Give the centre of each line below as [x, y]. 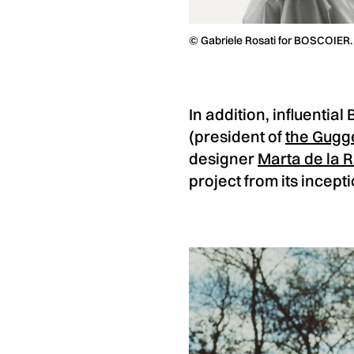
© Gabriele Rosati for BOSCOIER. [271, 40]
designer [223, 158]
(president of [237, 136]
